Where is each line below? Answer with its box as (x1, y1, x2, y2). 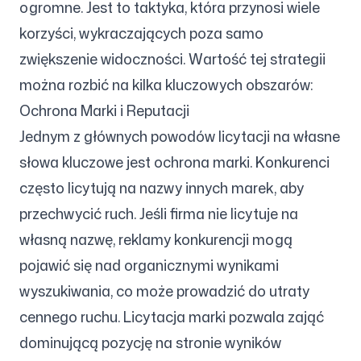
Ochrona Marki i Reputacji (19, 100, 189, 121)
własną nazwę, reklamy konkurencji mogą (19, 229, 293, 250)
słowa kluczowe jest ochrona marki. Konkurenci (19, 151, 330, 172)
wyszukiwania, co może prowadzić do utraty (19, 280, 309, 301)
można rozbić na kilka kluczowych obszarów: (19, 74, 313, 95)
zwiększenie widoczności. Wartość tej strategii (19, 48, 326, 69)
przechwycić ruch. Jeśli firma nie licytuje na (19, 203, 298, 224)
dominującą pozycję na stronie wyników (19, 332, 281, 353)
